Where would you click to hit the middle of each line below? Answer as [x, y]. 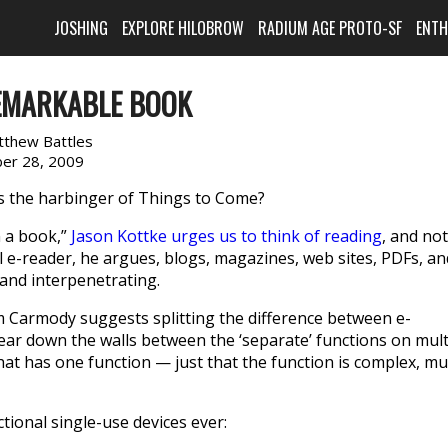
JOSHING [81, 28]
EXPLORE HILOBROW [183, 28]
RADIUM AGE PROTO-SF [330, 28]
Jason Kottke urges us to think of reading [226, 236]
